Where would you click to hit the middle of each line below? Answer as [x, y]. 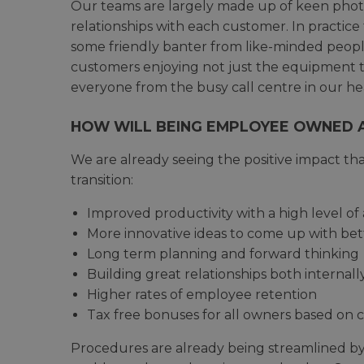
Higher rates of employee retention [202, 294]
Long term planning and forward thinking [223, 253]
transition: [102, 180]
